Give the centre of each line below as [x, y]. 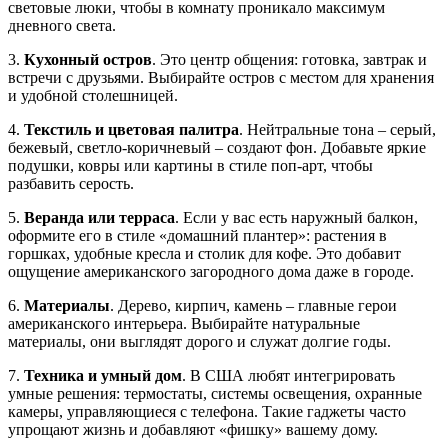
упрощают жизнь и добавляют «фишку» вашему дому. [193, 430]
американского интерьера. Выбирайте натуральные [184, 324]
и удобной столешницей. [93, 96]
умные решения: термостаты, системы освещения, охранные [215, 394]
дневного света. [62, 26]
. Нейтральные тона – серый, [337, 130]
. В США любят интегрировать [288, 376]
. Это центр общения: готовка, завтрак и [289, 60]
